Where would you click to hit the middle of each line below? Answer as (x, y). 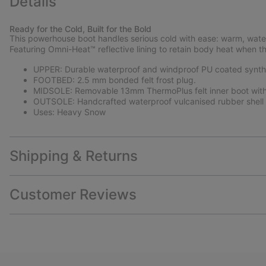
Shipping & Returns (74, 156)
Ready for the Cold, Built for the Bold (80, 29)
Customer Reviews (73, 195)
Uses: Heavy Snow (69, 112)
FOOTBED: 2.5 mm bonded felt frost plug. (115, 80)
